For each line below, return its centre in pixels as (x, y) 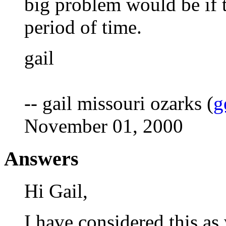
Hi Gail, (56, 191)
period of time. (83, 27)
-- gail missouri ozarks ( (119, 103)
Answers (41, 158)
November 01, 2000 (104, 126)
